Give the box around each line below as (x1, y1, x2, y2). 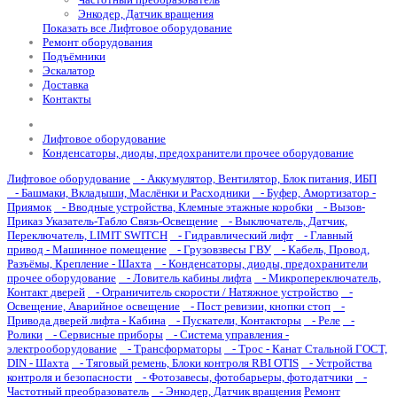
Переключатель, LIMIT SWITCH (7, 229, 167, 242)
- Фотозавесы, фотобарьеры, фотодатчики (135, 370, 353, 384)
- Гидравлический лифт (170, 229, 293, 242)
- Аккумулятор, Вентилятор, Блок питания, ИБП (133, 172, 377, 185)
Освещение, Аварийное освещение (7, 300, 180, 313)
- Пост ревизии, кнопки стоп (183, 300, 331, 313)
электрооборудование (7, 342, 117, 355)
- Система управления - (166, 328, 289, 341)
